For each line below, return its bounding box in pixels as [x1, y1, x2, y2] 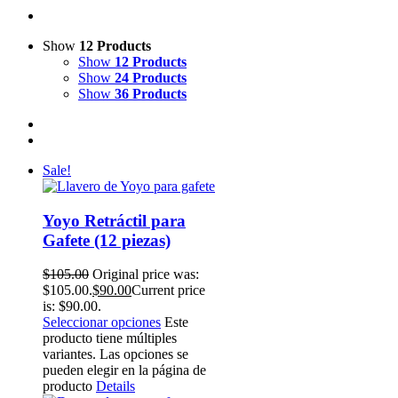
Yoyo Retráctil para [43, 211, 186, 230]
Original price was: [92, 267, 199, 283]
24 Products [115, 70, 187, 85]
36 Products [115, 86, 187, 101]
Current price [131, 283, 205, 298]
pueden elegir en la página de [43, 362, 206, 378]
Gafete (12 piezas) [43, 230, 171, 250]
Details [96, 378, 135, 394]
